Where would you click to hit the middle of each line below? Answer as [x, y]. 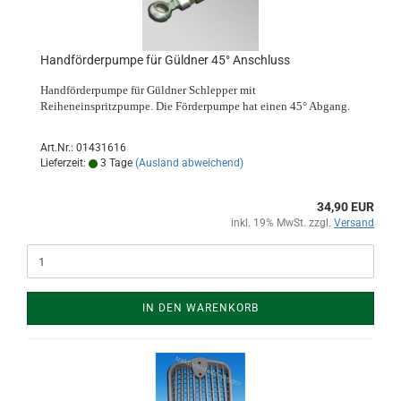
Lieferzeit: [64, 163]
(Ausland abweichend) [189, 163]
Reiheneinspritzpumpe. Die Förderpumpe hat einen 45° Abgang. [195, 106]
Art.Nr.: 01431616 [83, 148]
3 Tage [115, 163]
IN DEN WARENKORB [200, 308]
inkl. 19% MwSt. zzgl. [282, 223]
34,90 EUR [346, 207]
